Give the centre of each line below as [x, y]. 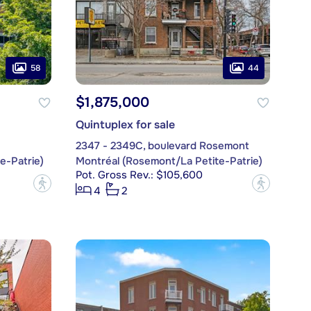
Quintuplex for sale [125, 125]
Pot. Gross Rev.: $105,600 [139, 175]
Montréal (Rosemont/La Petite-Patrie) [169, 161]
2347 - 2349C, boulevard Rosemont [162, 146]
